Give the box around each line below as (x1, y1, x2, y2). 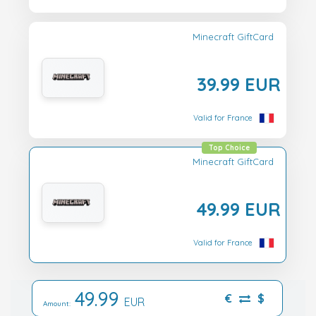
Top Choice (209, 143, 250, 153)
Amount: (43, 298, 75, 308)
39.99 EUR (197, 72, 281, 95)
